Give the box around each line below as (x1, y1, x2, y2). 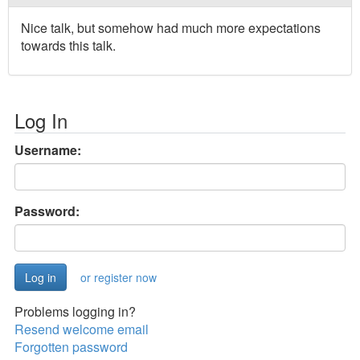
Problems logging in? (14, 302, 136, 321)
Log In (14, 106, 67, 135)
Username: (14, 141, 81, 160)
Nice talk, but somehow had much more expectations (21, 18, 321, 38)
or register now (80, 269, 157, 286)
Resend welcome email (14, 320, 149, 339)
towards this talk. (21, 36, 116, 55)
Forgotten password (14, 337, 128, 357)
